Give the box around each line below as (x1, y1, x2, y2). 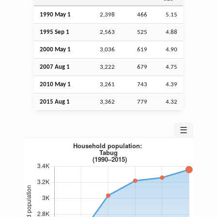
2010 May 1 (40, 81, 71, 88)
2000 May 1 (40, 46, 71, 53)
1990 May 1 (40, 11, 71, 18)
